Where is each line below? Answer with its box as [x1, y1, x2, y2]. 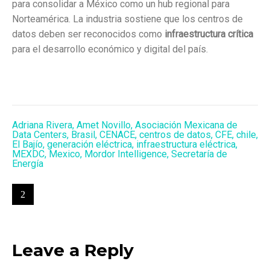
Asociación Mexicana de [135, 119, 237, 131]
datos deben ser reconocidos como [12, 28, 165, 40]
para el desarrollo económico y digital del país [12, 43, 206, 55]
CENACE [99, 128, 135, 140]
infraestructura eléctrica [136, 138, 236, 150]
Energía [12, 157, 43, 169]
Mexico [49, 148, 80, 160]
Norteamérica [12, 13, 69, 25]
